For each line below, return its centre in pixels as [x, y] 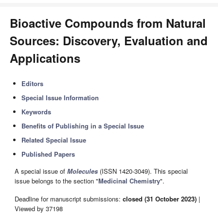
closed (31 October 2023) [160, 199]
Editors [33, 83]
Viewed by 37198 [39, 208]
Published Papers [48, 154]
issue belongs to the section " [56, 181]
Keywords [36, 112]
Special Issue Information [60, 98]
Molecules [82, 171]
